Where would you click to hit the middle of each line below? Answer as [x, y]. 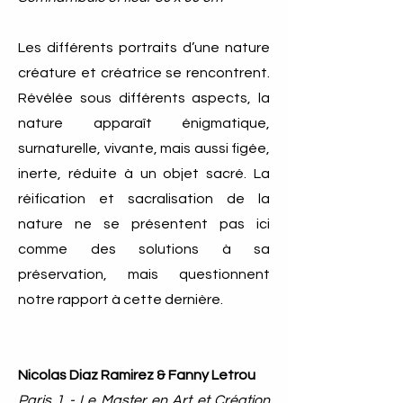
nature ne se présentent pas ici [144, 224]
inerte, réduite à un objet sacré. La [144, 174]
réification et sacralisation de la [144, 199]
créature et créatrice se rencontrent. [144, 73]
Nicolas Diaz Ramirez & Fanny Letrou [137, 375]
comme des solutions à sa [144, 249]
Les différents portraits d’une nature [144, 48]
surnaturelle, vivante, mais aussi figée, [144, 148]
